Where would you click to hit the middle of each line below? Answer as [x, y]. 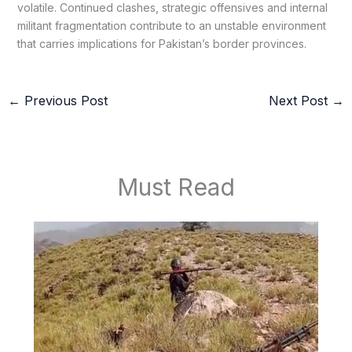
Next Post [301, 101]
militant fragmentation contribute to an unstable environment [171, 26]
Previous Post [64, 101]
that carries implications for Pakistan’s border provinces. [161, 44]
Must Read [176, 187]
